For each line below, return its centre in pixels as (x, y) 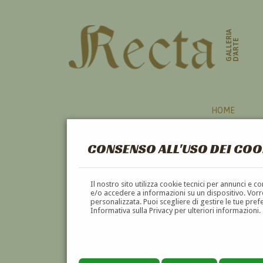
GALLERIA (229, 45)
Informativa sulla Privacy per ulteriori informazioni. (176, 210)
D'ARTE (236, 50)
